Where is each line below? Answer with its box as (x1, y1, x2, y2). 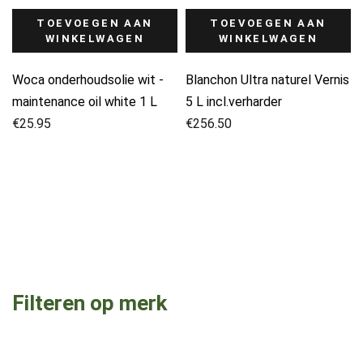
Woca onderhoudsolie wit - (12, 71, 164, 88)
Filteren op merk (12, 290, 167, 315)
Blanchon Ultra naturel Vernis (186, 71, 349, 88)
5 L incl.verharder (186, 93, 282, 109)
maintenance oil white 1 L (12, 93, 157, 109)
